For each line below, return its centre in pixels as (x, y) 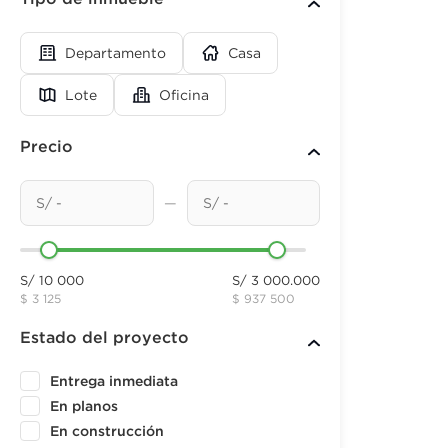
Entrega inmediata (114, 381)
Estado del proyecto (104, 338)
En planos (84, 406)
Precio (46, 147)
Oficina (184, 95)
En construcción (107, 431)
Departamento (115, 53)
